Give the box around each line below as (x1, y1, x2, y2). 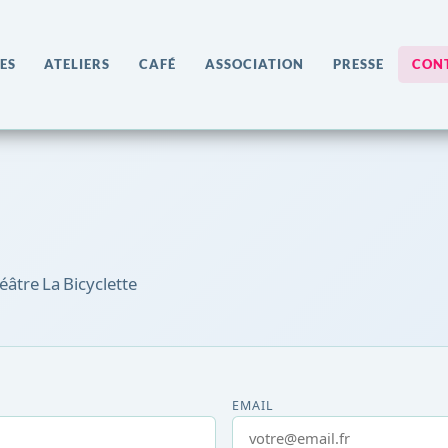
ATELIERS (44, 56, 111, 73)
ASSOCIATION (204, 56, 304, 73)
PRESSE (332, 56, 384, 73)
